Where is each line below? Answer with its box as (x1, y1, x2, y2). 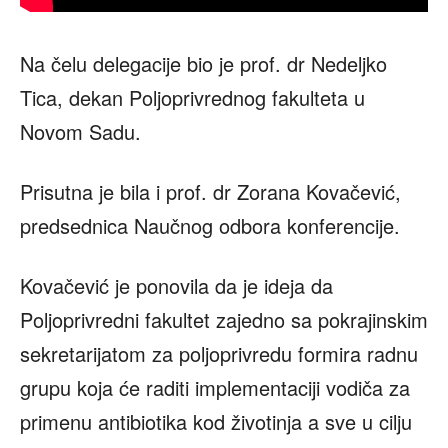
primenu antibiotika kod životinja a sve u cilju (20, 406, 412, 436)
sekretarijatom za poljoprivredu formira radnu (20, 338, 418, 368)
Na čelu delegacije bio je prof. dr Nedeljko (20, 48, 387, 78)
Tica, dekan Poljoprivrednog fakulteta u (20, 82, 365, 112)
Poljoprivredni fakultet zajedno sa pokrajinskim (20, 304, 428, 334)
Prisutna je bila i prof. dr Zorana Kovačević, (20, 176, 401, 206)
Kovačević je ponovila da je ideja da (20, 270, 333, 300)
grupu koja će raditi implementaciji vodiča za (20, 372, 410, 402)
